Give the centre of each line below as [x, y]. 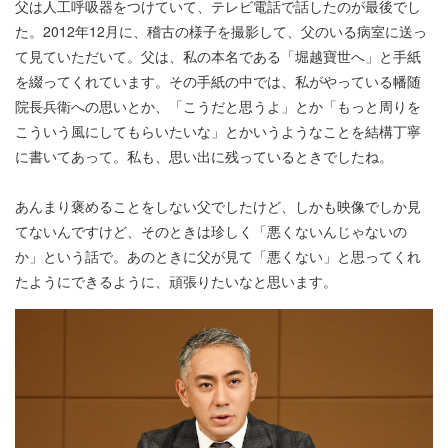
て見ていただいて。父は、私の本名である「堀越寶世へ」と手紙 [218, 56]
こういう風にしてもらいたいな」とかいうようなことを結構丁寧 [218, 131]
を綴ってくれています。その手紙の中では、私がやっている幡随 [218, 81]
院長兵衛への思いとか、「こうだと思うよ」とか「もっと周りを [218, 106]
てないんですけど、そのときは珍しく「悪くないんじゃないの [211, 231]
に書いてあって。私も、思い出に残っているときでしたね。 [204, 156]
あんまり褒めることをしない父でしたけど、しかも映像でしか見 [218, 206]
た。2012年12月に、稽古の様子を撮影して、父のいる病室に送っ [221, 31]
